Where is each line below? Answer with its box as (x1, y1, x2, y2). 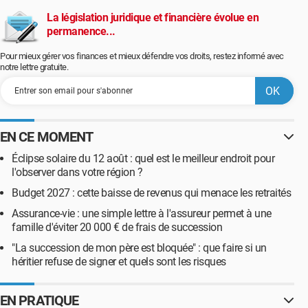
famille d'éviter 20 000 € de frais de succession (12, 221, 222, 234)
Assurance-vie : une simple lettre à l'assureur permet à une (12, 207, 272, 220)
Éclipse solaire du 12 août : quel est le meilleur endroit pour (12, 152, 274, 165)
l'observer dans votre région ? (12, 166, 142, 179)
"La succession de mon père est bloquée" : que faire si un (12, 241, 267, 254)
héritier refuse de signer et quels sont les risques (12, 255, 226, 268)
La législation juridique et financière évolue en (47, 11, 258, 24)
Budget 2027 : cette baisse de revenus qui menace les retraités (12, 186, 291, 199)
